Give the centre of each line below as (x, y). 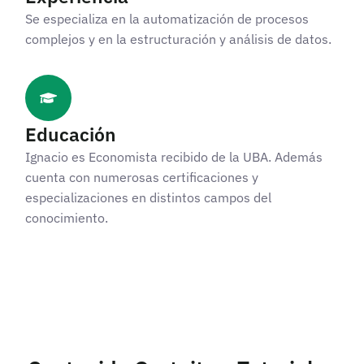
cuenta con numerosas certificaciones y (142, 177)
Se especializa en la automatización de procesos (167, 18)
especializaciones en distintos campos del (148, 197)
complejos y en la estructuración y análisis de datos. (178, 39)
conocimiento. (67, 217)
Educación (71, 134)
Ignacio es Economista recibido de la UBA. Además (174, 156)
